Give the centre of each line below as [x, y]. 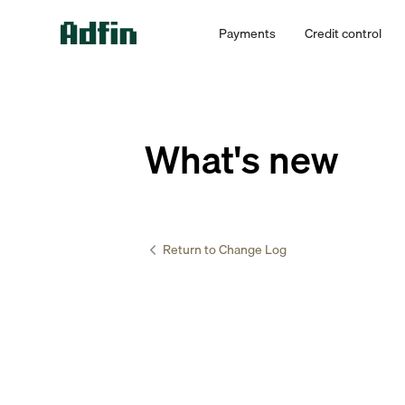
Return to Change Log [225, 250]
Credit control [343, 33]
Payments [247, 33]
